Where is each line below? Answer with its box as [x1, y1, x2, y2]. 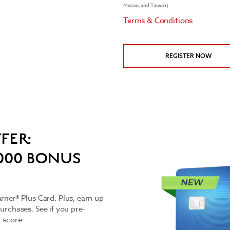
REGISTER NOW [165, 52, 212, 60]
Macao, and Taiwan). [123, 2, 170, 9]
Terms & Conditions [123, 15, 193, 26]
